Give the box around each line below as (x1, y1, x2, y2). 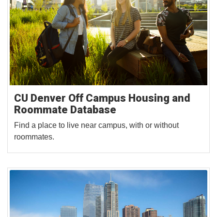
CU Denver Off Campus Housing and (14, 92, 190, 104)
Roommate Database (14, 103, 116, 116)
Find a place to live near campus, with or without (14, 121, 179, 129)
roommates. (14, 132, 54, 141)
